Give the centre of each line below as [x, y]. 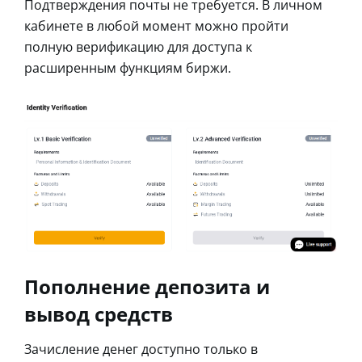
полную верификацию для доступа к [138, 46]
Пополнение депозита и [147, 286]
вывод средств [99, 314]
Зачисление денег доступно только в [141, 349]
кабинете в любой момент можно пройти [156, 25]
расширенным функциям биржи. [128, 67]
